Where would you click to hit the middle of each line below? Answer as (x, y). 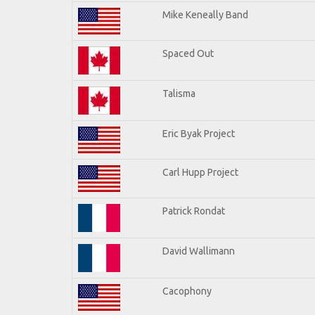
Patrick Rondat (194, 211)
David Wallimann (199, 251)
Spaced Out (188, 53)
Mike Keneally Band (205, 14)
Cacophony (187, 291)
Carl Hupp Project (200, 172)
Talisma (179, 93)
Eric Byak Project (199, 133)
